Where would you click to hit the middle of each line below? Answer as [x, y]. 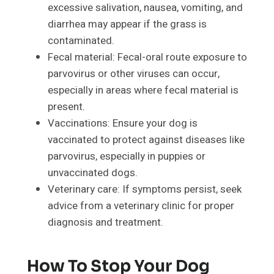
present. [66, 107]
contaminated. [81, 41]
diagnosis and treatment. [106, 223]
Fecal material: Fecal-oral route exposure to [147, 57]
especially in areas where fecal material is [143, 91]
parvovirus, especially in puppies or [127, 157]
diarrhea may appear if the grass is [127, 24]
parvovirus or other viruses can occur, [134, 74]
